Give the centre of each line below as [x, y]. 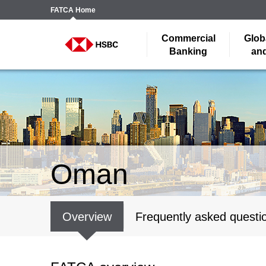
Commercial [188, 38]
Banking [188, 51]
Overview [87, 217]
